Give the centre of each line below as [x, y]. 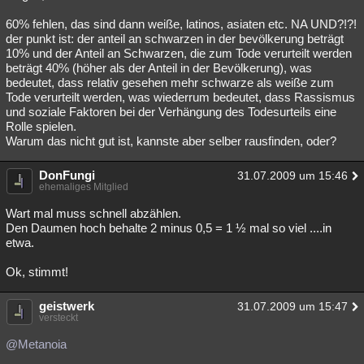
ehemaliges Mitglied [84, 187]
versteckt [58, 318]
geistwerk [67, 306]
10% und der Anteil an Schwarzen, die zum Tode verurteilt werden [179, 53]
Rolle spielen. [41, 126]
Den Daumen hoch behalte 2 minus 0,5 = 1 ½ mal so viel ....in [169, 228]
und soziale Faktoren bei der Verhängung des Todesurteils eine [171, 112]
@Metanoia [36, 344]
